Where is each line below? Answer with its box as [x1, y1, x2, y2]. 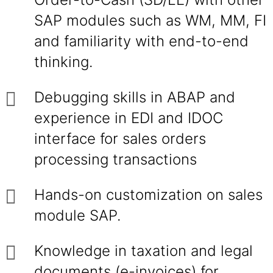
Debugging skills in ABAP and [34, 88, 235, 106]
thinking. [34, 53, 93, 71]
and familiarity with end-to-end [34, 32, 249, 50]
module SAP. [34, 207, 121, 224]
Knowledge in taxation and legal [34, 242, 253, 260]
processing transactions [34, 151, 197, 168]
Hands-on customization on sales [34, 186, 263, 204]
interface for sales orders [34, 130, 206, 147]
